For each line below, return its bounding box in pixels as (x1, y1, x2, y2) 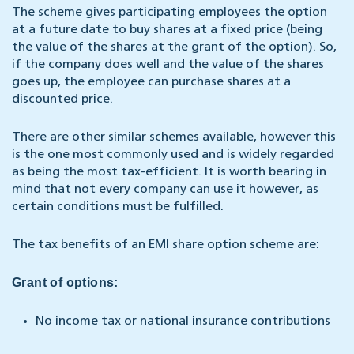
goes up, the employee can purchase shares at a (12, 76, 291, 89)
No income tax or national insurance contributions (36, 315, 330, 329)
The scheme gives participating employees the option (12, 6, 327, 20)
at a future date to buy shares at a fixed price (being (12, 24, 322, 37)
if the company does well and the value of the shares (12, 58, 324, 72)
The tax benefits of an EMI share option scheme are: (12, 239, 319, 252)
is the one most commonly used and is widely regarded (12, 149, 334, 162)
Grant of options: (12, 276, 119, 290)
